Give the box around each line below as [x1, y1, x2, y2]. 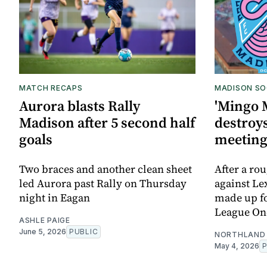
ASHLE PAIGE [19, 216, 70, 225]
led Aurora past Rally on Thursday [19, 176, 187, 191]
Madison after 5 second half [19, 113, 195, 133]
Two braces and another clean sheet [19, 162, 192, 177]
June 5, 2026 [19, 227, 66, 237]
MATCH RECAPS [19, 83, 83, 93]
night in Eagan [19, 190, 90, 206]
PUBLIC [69, 227, 98, 237]
